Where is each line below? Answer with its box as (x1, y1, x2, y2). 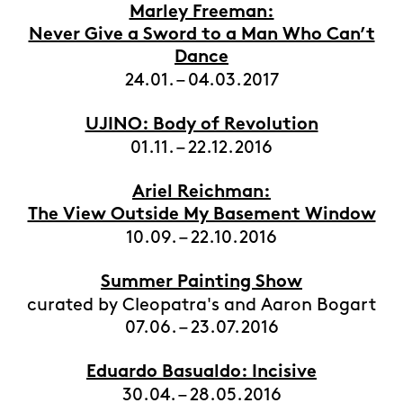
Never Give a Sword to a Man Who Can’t (28, 27, 375, 44)
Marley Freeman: (129, 4, 274, 22)
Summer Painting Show (101, 274, 302, 291)
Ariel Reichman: (132, 184, 271, 201)
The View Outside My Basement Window (27, 207, 376, 224)
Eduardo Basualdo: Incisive (86, 364, 317, 381)
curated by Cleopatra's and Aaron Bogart (27, 297, 376, 313)
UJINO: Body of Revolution (85, 117, 318, 134)
